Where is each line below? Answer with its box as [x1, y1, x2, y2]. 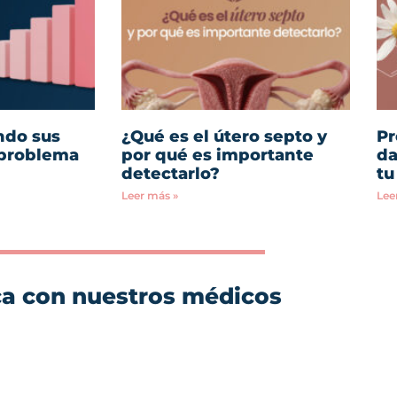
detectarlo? [121, 164, 220, 184]
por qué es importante [121, 145, 314, 166]
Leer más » [121, 189, 178, 203]
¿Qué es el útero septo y [121, 127, 327, 147]
